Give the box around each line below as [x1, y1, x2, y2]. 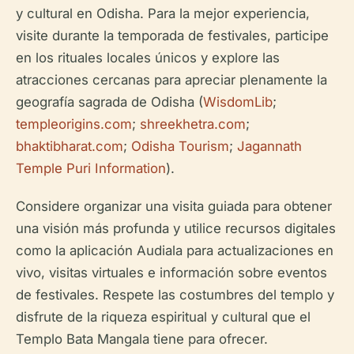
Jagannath [237, 138, 302, 154]
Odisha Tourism [131, 138, 229, 154]
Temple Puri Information [16, 160, 166, 176]
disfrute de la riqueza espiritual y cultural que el [16, 309, 311, 325]
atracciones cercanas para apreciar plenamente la [16, 72, 327, 88]
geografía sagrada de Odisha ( [16, 94, 203, 110]
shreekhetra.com [140, 116, 246, 132]
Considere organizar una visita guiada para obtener [16, 198, 332, 214]
